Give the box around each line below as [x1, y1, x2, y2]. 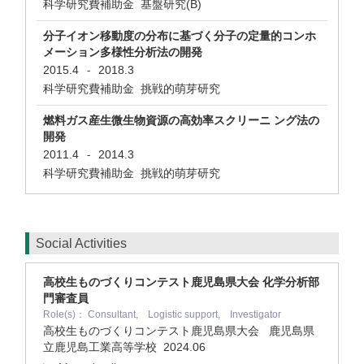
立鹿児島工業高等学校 [43, 340, 163, 353]
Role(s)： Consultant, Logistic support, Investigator [43, 309, 281, 320]
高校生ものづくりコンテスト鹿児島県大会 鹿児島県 [43, 324, 314, 337]
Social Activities [36, 236, 127, 250]
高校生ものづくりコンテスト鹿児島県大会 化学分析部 [43, 275, 319, 288]
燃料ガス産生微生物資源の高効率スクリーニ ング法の [43, 114, 319, 127]
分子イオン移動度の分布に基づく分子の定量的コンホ [43, 29, 316, 42]
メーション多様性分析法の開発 [43, 45, 202, 58]
